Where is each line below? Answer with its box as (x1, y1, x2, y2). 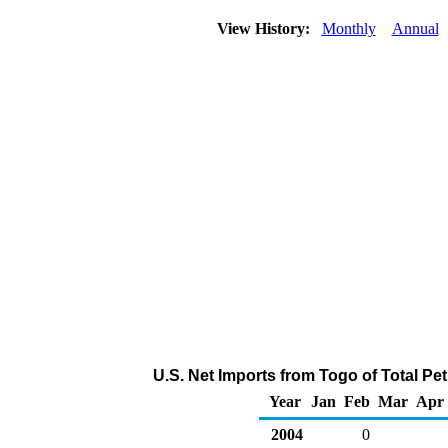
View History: (212, 20, 318, 37)
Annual (391, 20, 439, 37)
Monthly (321, 20, 376, 37)
